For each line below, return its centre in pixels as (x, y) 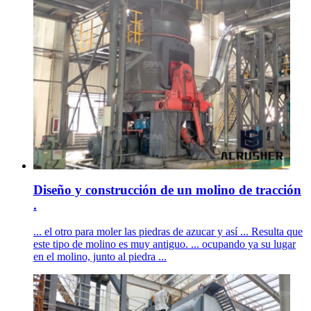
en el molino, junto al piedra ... (100, 257)
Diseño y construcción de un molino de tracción (167, 190)
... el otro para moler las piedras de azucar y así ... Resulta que (168, 232)
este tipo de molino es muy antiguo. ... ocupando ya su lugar (165, 244)
